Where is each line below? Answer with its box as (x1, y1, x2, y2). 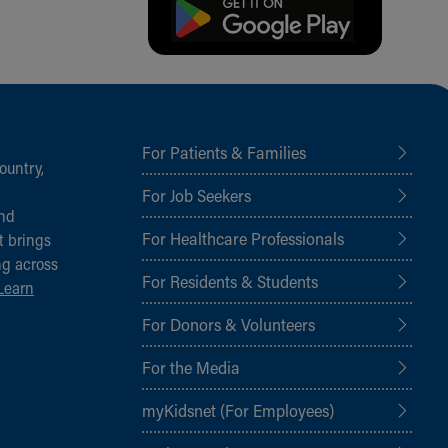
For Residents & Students (142, 269, 318, 292)
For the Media (142, 355, 240, 378)
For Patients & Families (142, 140, 306, 163)
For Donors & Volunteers (142, 312, 315, 335)
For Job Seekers (142, 183, 251, 206)
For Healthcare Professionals (142, 226, 344, 249)
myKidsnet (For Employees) (142, 398, 334, 421)
